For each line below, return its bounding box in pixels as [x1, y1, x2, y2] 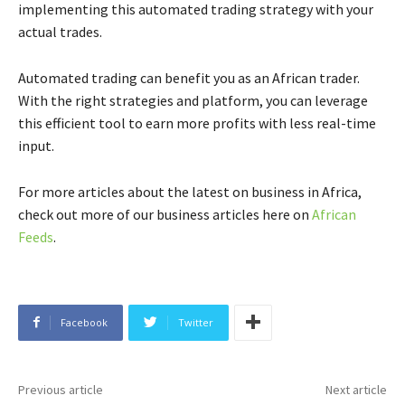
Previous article [18, 381, 103, 398]
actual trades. [18, 22, 102, 41]
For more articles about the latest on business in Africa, [18, 182, 362, 201]
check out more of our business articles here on [18, 204, 312, 223]
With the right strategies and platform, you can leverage [18, 90, 368, 109]
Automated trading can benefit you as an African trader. [18, 68, 360, 87]
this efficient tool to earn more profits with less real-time [18, 113, 376, 132]
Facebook [61, 315, 108, 329]
